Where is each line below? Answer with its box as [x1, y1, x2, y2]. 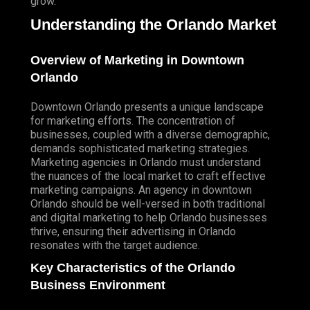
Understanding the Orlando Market [30, 15, 276, 33]
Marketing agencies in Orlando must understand [30, 156, 261, 170]
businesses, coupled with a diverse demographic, [30, 128, 270, 142]
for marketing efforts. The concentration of [30, 114, 235, 128]
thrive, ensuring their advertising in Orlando [30, 225, 236, 239]
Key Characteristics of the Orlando [30, 261, 235, 275]
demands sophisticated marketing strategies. [30, 142, 250, 156]
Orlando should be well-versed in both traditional [30, 197, 265, 211]
